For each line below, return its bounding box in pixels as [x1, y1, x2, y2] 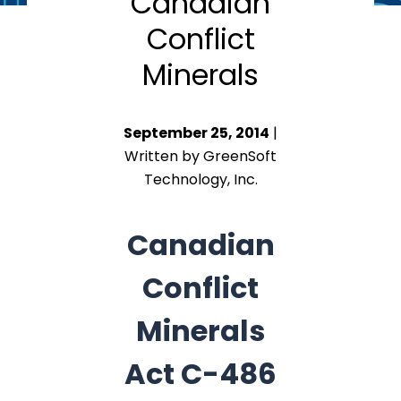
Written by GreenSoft [124, 146, 277, 166]
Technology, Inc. [143, 169, 258, 190]
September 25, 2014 [124, 123, 269, 143]
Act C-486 [124, 354, 277, 394]
